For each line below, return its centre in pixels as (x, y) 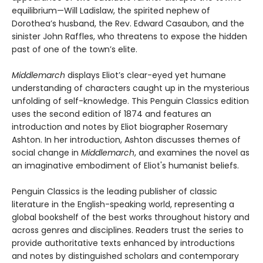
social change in (46, 153)
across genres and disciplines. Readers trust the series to (128, 230)
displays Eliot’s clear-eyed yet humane (146, 75)
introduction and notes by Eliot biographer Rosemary (120, 127)
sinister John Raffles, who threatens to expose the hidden (129, 37)
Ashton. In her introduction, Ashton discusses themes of (126, 140)
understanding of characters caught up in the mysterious (131, 88)
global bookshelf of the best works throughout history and (131, 218)
